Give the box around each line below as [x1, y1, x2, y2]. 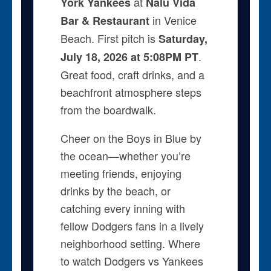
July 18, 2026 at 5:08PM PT [60, 48, 198, 65]
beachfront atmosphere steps [60, 83, 201, 100]
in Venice [149, 11, 197, 28]
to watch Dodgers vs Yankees [60, 252, 203, 269]
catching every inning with [60, 200, 185, 216]
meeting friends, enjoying [60, 165, 181, 181]
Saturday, [158, 30, 207, 47]
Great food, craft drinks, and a [60, 66, 204, 82]
